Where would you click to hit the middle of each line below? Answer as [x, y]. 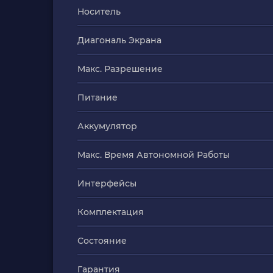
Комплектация [111, 212]
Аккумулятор [107, 126]
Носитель [99, 12]
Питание [97, 97]
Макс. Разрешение [120, 69]
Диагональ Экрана [119, 40]
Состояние [102, 241]
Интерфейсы [107, 183]
